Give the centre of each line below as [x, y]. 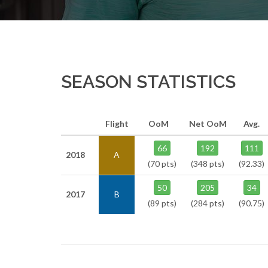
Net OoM [208, 124]
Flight [117, 124]
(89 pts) [162, 203]
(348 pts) [208, 164]
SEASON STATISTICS [148, 82]
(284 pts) [208, 203]
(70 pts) [162, 164]
